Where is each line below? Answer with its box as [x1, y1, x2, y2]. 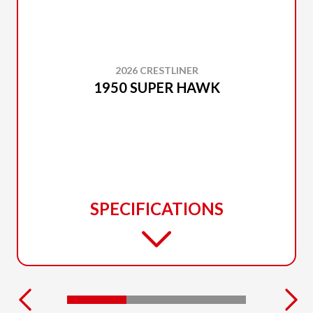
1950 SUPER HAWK [93, 78, 220, 96]
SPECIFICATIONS [89, 198, 224, 219]
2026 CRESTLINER [115, 64, 198, 76]
